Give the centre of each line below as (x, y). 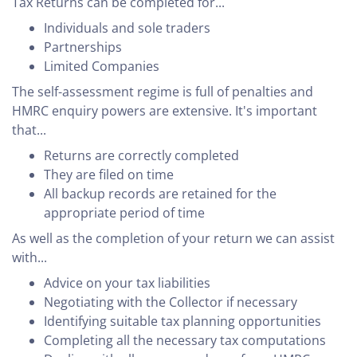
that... (29, 130)
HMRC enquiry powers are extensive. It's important (165, 111)
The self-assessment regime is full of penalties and (163, 92)
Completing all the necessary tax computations (185, 341)
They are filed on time (109, 175)
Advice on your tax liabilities (127, 283)
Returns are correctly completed (141, 156)
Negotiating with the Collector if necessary (171, 302)
